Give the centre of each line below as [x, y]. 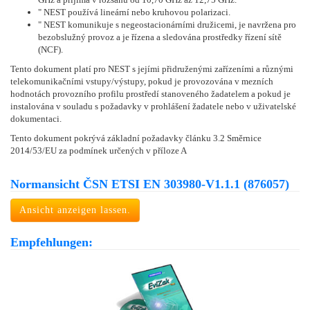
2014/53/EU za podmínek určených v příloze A [99, 150]
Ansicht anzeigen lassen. [75, 210]
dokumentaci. [36, 118]
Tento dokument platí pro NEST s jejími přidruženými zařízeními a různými [152, 69]
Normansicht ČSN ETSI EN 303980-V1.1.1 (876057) [150, 184]
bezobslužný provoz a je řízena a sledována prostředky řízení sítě [160, 37]
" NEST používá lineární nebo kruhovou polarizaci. [134, 12]
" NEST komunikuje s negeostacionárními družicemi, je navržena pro [167, 24]
